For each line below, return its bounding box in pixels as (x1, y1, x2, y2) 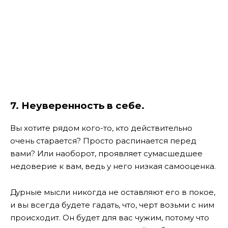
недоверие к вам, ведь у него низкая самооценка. (10, 161, 216, 172)
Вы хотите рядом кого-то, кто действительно (10, 123, 192, 133)
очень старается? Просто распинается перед (10, 136, 196, 146)
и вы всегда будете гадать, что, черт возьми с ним (10, 199, 214, 210)
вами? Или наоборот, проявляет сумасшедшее (10, 149, 203, 159)
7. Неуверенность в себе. (10, 100, 145, 112)
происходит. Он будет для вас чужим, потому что (10, 212, 209, 222)
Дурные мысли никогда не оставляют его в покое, (10, 187, 215, 197)
